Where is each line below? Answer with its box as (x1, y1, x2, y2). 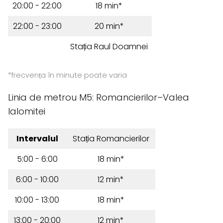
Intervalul (16, 133, 58, 144)
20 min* (94, 20, 124, 32)
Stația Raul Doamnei (70, 41, 148, 52)
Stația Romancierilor (72, 133, 149, 144)
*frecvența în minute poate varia (8, 70, 127, 80)
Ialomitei (8, 105, 45, 117)
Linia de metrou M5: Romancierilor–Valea (8, 91, 189, 104)
